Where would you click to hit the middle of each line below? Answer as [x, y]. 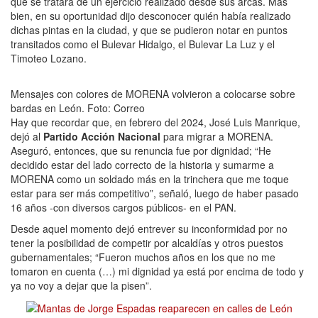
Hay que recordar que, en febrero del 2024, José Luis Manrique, [155, 122]
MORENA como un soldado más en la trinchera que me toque [150, 179]
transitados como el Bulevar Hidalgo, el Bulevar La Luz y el [143, 44]
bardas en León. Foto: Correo [78, 108]
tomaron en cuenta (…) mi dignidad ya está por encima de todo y [157, 272]
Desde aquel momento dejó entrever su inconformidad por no [149, 229]
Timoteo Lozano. [49, 59]
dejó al [27, 137]
